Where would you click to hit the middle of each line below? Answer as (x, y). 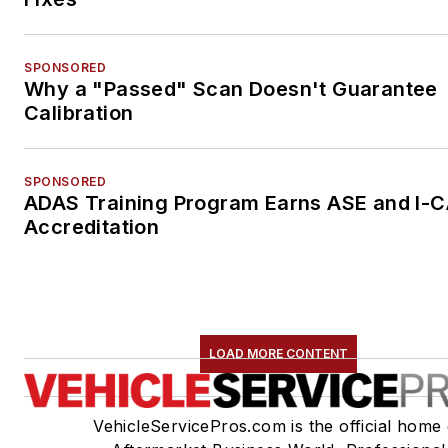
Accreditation (92, 226)
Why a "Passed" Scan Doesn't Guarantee (231, 88)
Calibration (79, 112)
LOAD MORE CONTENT (278, 353)
